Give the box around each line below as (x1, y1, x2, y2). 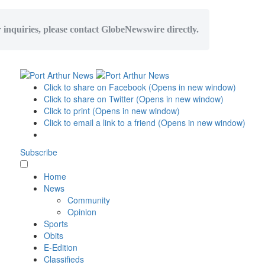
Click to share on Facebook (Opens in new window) (43, 81, 236, 93)
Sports (43, 218, 68, 230)
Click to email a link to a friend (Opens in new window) (43, 117, 245, 129)
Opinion (67, 206, 96, 218)
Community (67, 194, 110, 206)
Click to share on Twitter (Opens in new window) (43, 93, 224, 105)
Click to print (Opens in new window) (43, 105, 180, 117)
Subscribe (20, 146, 57, 159)
